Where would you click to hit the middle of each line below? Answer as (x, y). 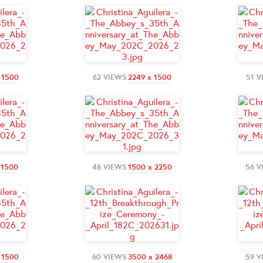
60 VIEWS (109, 257)
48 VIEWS (109, 167)
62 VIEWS (110, 77)
